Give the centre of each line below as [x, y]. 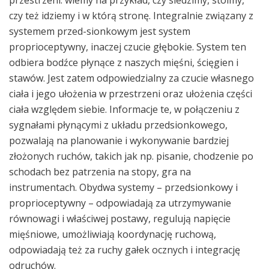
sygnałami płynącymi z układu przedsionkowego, [118, 125]
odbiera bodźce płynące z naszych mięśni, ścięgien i [124, 62]
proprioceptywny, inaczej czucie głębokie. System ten [128, 47]
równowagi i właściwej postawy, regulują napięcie [120, 218]
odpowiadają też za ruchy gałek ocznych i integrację [125, 249]
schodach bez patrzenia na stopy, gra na [100, 171]
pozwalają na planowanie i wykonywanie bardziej [119, 140]
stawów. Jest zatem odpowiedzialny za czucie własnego [131, 78]
